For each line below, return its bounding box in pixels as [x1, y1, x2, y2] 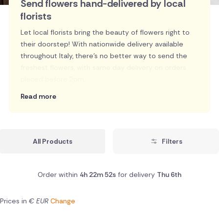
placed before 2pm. [20, 75, 86, 84]
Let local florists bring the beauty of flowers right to [20, 28, 190, 37]
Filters [161, 137, 182, 146]
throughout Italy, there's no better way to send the [20, 51, 187, 61]
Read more [20, 92, 56, 101]
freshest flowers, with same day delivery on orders [20, 63, 186, 72]
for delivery [116, 170, 157, 179]
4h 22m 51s [80, 170, 116, 179]
